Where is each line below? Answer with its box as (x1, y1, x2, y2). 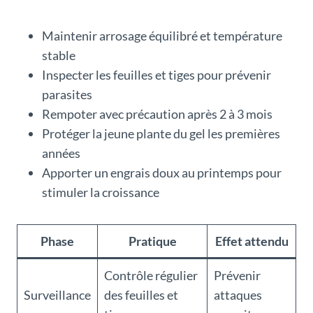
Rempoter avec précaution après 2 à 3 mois (42, 106, 272, 122)
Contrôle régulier (104, 268, 198, 284)
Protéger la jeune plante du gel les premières (42, 126, 280, 142)
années (42, 145, 80, 161)
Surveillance (24, 287, 91, 303)
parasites (42, 87, 92, 103)
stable (42, 48, 75, 64)
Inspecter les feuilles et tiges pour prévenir (42, 67, 271, 83)
